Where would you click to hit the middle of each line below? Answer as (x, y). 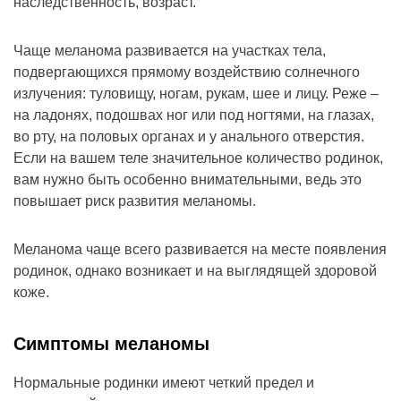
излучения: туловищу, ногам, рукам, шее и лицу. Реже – (196, 94)
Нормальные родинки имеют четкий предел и (164, 383)
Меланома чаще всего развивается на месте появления (200, 250)
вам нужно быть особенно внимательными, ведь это (188, 180)
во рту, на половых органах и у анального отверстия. (189, 137)
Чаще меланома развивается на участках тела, (170, 51)
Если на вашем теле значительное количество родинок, (198, 158)
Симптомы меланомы (111, 344)
